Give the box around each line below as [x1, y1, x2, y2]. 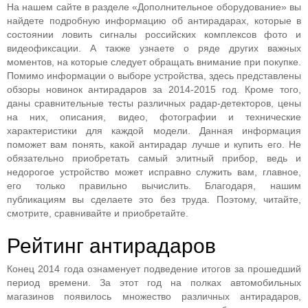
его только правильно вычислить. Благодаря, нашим [7, 180, 301, 191]
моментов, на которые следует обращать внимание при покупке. [7, 56, 301, 67]
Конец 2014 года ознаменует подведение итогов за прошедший [7, 263, 301, 274]
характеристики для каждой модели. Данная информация [7, 125, 301, 136]
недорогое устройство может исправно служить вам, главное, [7, 166, 301, 177]
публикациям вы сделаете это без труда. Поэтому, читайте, [7, 194, 301, 205]
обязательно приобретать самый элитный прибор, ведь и [7, 153, 301, 164]
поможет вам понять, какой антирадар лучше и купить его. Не [7, 139, 301, 150]
